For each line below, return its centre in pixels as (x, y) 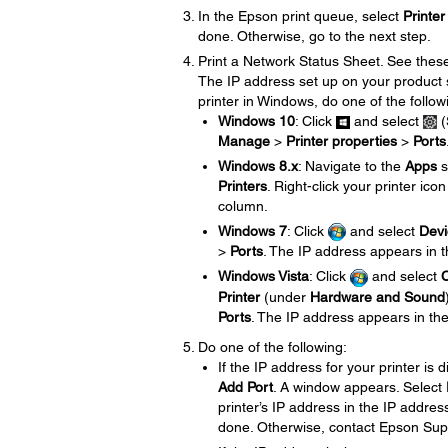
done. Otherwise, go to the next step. (314, 36)
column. (242, 206)
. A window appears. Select (359, 386)
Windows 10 (256, 121)
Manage (243, 141)
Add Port (245, 386)
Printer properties (341, 141)
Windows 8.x (257, 166)
